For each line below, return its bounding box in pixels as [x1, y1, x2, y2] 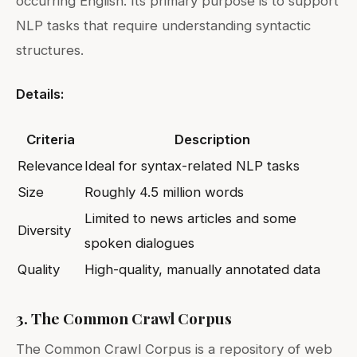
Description [174, 131, 250, 147]
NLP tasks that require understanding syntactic [16, 17, 311, 33]
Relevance [18, 157, 83, 174]
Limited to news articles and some [84, 210, 296, 226]
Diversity [18, 222, 71, 238]
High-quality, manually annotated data [84, 261, 320, 277]
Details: [16, 85, 65, 102]
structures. [16, 41, 84, 58]
